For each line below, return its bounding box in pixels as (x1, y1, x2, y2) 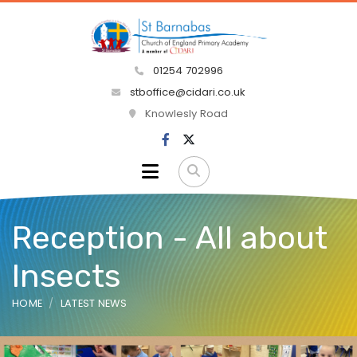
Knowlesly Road (142, 106, 228, 122)
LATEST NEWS (60, 296, 127, 310)
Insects (12, 257, 120, 295)
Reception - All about (12, 218, 328, 257)
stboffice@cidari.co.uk (130, 84, 245, 100)
